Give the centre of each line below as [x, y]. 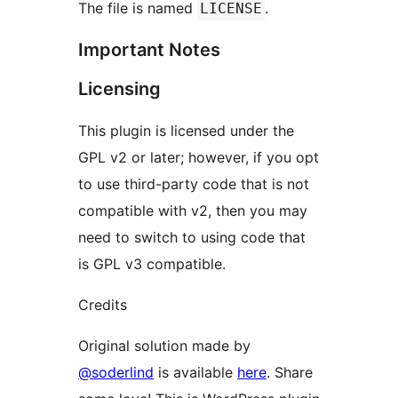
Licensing [119, 88]
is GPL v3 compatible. [152, 263]
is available [195, 372]
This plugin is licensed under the [186, 130]
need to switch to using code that [192, 237]
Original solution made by [164, 345]
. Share [290, 372]
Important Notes [149, 49]
